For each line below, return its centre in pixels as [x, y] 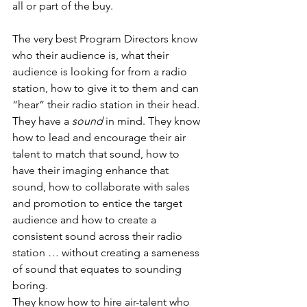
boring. [30, 285]
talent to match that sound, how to [97, 154]
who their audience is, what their [92, 55]
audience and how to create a [86, 220]
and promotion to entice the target [99, 203]
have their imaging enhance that [92, 170]
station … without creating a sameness [107, 253]
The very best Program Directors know [106, 39]
